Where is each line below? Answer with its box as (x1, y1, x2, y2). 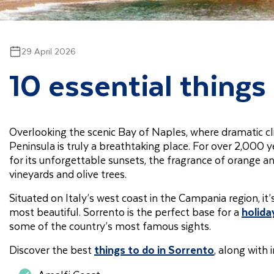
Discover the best (9, 241, 94, 258)
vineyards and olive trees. (9, 165, 127, 182)
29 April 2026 (21, 44, 76, 58)
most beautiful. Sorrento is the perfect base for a (9, 203, 242, 220)
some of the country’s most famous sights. (9, 217, 211, 234)
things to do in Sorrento (94, 241, 214, 258)
